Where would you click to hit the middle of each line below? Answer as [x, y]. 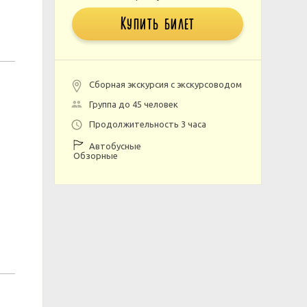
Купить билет [158, 24]
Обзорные [95, 156]
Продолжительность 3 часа [147, 124]
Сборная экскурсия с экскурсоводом [165, 84]
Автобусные [114, 146]
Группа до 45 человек [133, 104]
